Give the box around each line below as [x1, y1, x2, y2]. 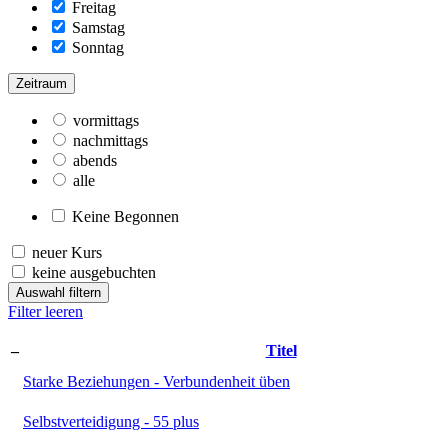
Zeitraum [16, 75, 67, 91]
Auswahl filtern [16, 284, 101, 300]
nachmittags [73, 131, 148, 149]
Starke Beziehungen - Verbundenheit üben [23, 372, 290, 390]
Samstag [72, 18, 125, 36]
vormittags [73, 111, 139, 129]
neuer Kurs [32, 243, 102, 261]
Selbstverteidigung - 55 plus [23, 412, 199, 430]
